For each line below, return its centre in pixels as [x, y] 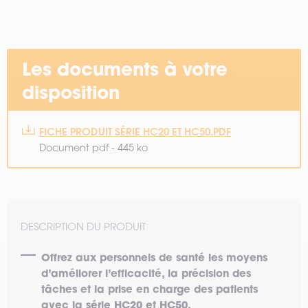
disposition [71, 92]
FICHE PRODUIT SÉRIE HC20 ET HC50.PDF [135, 132]
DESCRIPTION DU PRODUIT [83, 227]
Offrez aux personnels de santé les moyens [154, 257]
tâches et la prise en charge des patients [150, 288]
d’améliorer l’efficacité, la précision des [146, 273]
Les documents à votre [125, 69]
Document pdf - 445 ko [93, 148]
